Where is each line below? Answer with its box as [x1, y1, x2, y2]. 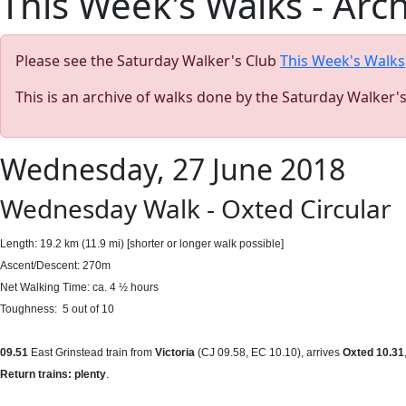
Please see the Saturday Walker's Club [15, 51, 280, 71]
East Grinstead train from [31, 346, 155, 359]
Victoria [155, 346, 198, 359]
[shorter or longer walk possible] [127, 237, 284, 250]
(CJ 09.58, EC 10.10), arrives [198, 346, 343, 359]
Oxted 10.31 [343, 346, 404, 359]
